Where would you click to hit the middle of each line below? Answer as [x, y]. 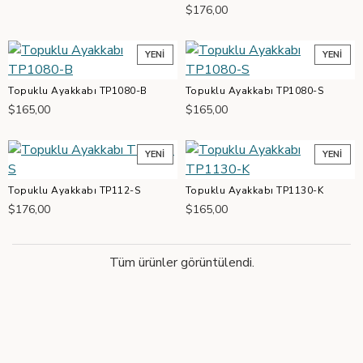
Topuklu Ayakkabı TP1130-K [254, 190]
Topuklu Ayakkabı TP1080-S [254, 91]
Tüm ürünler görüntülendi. [181, 263]
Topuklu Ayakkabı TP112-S [74, 190]
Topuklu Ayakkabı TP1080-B [78, 91]
